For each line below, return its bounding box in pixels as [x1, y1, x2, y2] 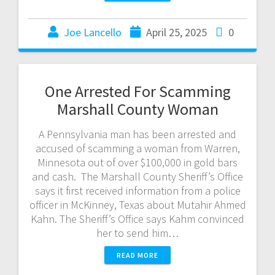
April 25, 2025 [145, 25, 207, 39]
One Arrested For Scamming [44, 80, 231, 101]
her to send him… [96, 225, 179, 240]
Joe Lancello [63, 25, 122, 39]
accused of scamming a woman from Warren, [35, 141, 240, 155]
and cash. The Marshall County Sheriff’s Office [32, 169, 243, 184]
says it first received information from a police [34, 183, 241, 198]
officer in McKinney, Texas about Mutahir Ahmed [29, 197, 246, 212]
